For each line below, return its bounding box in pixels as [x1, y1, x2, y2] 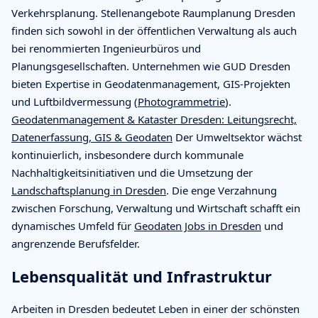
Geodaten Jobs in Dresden [134, 218, 261, 233]
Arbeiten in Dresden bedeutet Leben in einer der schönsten [11, 301, 300, 316]
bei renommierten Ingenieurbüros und [11, 40, 201, 55]
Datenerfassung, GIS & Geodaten [11, 129, 172, 144]
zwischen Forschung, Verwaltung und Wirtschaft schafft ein [11, 200, 300, 215]
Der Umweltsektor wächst [172, 129, 302, 144]
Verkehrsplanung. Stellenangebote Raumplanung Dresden [11, 5, 295, 20]
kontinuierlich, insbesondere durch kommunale [11, 147, 243, 162]
